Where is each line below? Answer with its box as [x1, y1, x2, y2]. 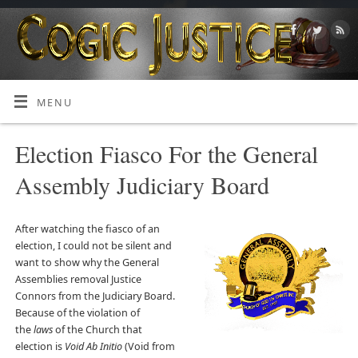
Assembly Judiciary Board [14, 168, 269, 201]
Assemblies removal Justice [14, 272, 141, 287]
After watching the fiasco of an [14, 222, 160, 237]
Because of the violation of [14, 306, 140, 320]
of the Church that [52, 323, 142, 337]
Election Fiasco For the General [14, 137, 318, 169]
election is [14, 340, 65, 354]
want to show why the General [14, 256, 159, 270]
